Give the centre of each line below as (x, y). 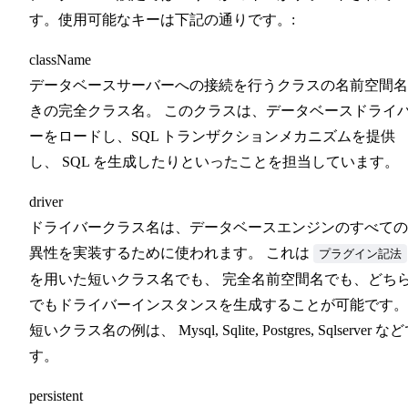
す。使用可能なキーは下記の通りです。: (162, 19)
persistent (56, 395)
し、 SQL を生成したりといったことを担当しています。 (214, 161)
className (60, 59)
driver (46, 201)
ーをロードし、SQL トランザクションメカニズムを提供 (212, 136)
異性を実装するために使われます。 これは (171, 252)
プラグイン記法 (360, 253)
